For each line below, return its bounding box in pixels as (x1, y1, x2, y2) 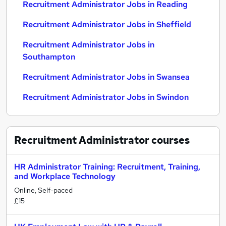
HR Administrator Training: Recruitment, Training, (14, 161, 200, 172)
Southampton (23, 51, 75, 62)
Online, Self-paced (14, 186, 73, 195)
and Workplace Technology (14, 171, 116, 182)
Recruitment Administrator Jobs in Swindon (23, 92, 189, 102)
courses (149, 134, 190, 147)
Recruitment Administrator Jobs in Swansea (23, 72, 190, 82)
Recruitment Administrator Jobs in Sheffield (23, 19, 191, 30)
